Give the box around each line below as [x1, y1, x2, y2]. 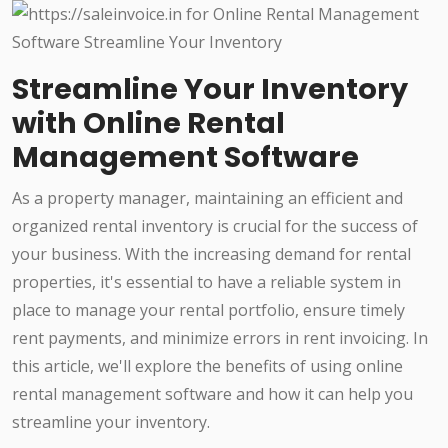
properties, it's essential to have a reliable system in [12, 271, 401, 294]
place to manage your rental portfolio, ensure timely [12, 299, 405, 322]
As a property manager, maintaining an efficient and [12, 187, 403, 210]
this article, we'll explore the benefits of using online [12, 355, 403, 378]
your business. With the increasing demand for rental [12, 243, 411, 266]
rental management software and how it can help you [12, 383, 413, 406]
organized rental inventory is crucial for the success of [12, 215, 418, 238]
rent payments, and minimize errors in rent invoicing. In [12, 327, 428, 350]
